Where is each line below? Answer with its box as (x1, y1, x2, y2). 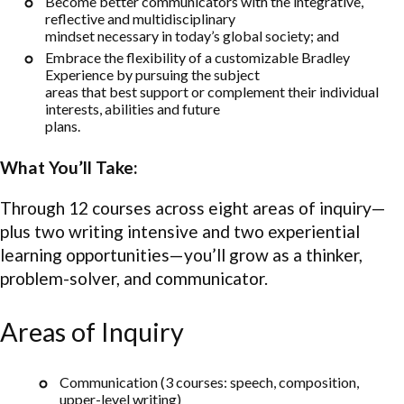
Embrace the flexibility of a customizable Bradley (45, 49, 350, 67)
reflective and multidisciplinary (45, 10, 235, 28)
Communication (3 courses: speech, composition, (60, 372, 359, 390)
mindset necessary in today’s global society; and (45, 27, 339, 45)
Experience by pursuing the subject (45, 66, 260, 84)
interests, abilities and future (45, 100, 220, 118)
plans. (45, 117, 80, 135)
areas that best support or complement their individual (45, 83, 379, 101)
